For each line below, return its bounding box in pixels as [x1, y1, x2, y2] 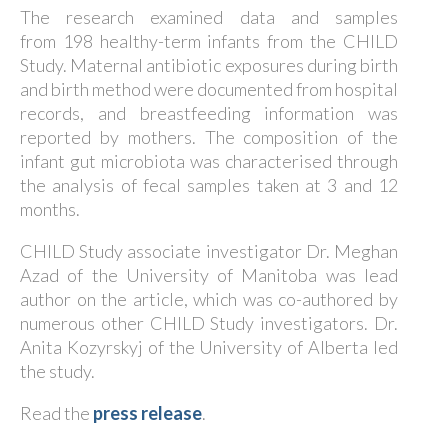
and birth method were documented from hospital [20, 78, 398, 100]
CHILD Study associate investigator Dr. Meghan [20, 240, 398, 262]
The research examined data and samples [20, 6, 398, 28]
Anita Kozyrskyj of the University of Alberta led [20, 336, 398, 358]
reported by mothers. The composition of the [20, 126, 398, 148]
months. [20, 198, 80, 220]
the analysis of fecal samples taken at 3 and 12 [20, 174, 398, 196]
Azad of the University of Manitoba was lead [20, 264, 398, 286]
